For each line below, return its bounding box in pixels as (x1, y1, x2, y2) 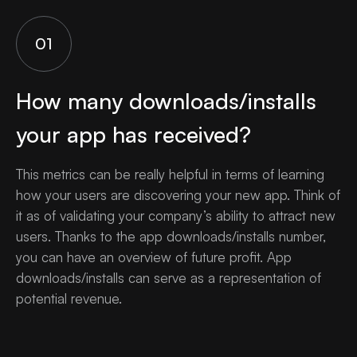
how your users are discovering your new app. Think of (16, 186, 340, 204)
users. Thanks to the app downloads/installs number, (16, 228, 326, 245)
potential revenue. (16, 290, 122, 308)
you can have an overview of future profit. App (16, 249, 292, 266)
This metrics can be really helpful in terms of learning (16, 166, 324, 183)
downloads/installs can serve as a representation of (16, 269, 321, 287)
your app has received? (16, 120, 251, 149)
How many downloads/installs (16, 87, 316, 116)
